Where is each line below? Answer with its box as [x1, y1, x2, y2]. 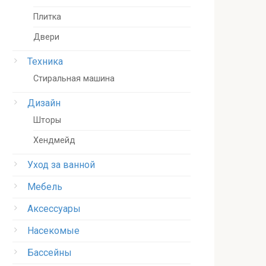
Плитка [33, 12, 61, 22]
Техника [27, 56, 63, 67]
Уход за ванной [27, 159, 95, 170]
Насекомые [27, 225, 80, 236]
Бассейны [27, 247, 72, 258]
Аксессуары [27, 203, 81, 214]
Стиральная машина [33, 74, 115, 84]
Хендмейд [33, 135, 75, 145]
